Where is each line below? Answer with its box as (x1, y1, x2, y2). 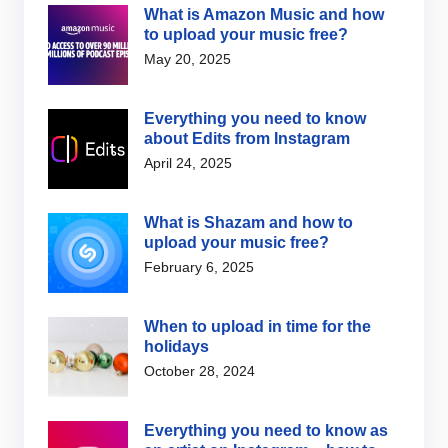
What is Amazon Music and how (144, 6, 384, 24)
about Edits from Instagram (144, 130, 350, 148)
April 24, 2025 (144, 155, 232, 172)
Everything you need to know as (144, 422, 388, 440)
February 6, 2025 (144, 259, 254, 276)
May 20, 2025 (144, 51, 231, 68)
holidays (144, 338, 209, 356)
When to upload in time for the (144, 318, 371, 336)
